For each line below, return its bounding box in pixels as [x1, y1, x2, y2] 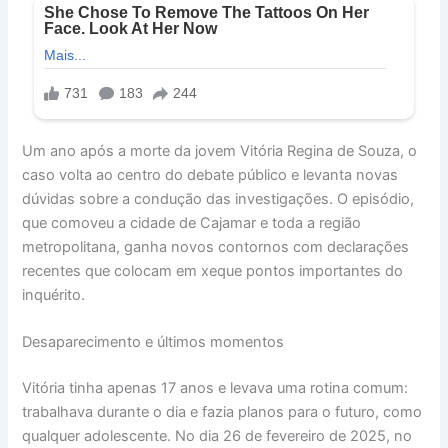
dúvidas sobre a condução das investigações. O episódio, [22, 189, 415, 208]
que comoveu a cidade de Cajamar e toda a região [22, 213, 362, 232]
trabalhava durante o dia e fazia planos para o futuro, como [22, 402, 423, 421]
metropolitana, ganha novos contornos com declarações [22, 237, 410, 256]
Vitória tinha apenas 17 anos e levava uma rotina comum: [22, 378, 409, 397]
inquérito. [22, 285, 86, 304]
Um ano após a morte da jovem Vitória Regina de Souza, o [22, 141, 418, 160]
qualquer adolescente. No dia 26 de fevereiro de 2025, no [22, 426, 413, 445]
